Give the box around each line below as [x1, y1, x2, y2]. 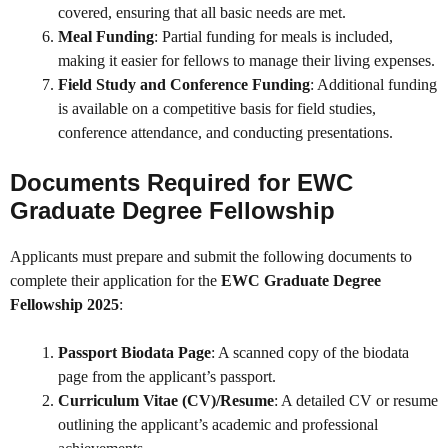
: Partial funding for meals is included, [154, 28, 393, 46]
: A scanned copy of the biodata [211, 344, 409, 362]
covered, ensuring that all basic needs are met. [58, 4, 346, 22]
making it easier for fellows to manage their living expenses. [58, 52, 435, 70]
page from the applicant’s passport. [58, 368, 276, 386]
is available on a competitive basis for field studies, [58, 100, 376, 118]
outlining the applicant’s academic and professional [58, 416, 378, 434]
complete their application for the [10, 272, 221, 290]
